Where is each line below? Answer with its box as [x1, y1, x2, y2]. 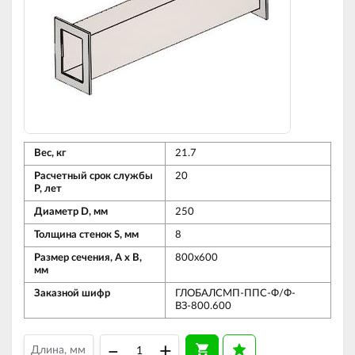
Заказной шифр [34, 288, 110, 299]
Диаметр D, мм [34, 207, 108, 217]
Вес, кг [34, 148, 66, 158]
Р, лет [34, 184, 62, 194]
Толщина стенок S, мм [34, 230, 139, 240]
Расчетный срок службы [34, 171, 153, 181]
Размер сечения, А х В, [34, 253, 142, 263]
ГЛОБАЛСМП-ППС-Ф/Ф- [175, 288, 296, 299]
